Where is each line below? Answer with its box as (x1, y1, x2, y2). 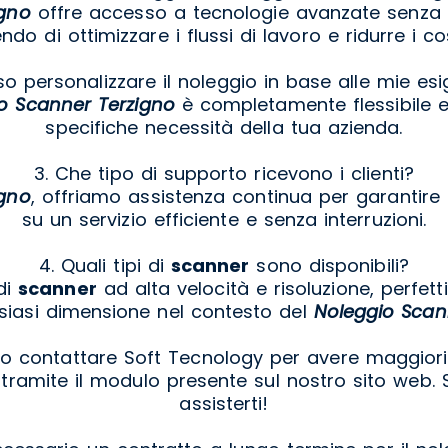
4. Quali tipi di (38, 252, 171, 278)
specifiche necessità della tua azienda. (45, 114, 403, 140)
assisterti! (179, 390, 269, 416)
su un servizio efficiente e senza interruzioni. (21, 206, 427, 232)
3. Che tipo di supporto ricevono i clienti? (34, 160, 414, 186)
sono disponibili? (249, 252, 409, 278)
